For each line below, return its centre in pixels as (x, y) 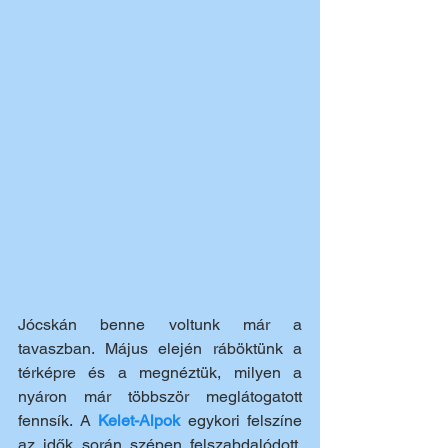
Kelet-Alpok (139, 420)
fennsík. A (58, 420)
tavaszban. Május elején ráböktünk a (160, 348)
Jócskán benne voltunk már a (160, 324)
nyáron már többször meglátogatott (160, 396)
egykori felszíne (241, 420)
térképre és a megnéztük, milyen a (160, 372)
